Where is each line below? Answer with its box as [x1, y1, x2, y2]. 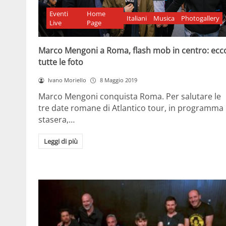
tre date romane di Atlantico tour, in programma [38, 102, 223, 114]
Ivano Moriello [47, 76, 86, 84]
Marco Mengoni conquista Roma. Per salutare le [38, 91, 221, 102]
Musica [153, 14, 175, 23]
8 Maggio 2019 [99, 76, 137, 84]
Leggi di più [43, 136, 78, 146]
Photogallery [181, 14, 219, 23]
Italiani [127, 14, 147, 23]
